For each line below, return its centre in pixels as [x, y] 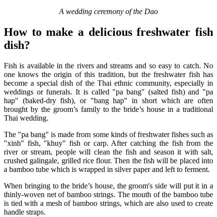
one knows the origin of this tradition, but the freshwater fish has [108, 75]
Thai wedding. [26, 118]
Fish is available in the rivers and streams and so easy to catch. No [108, 66]
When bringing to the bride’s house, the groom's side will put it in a [108, 186]
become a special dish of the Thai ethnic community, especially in [108, 83]
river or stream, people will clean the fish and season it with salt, [108, 152]
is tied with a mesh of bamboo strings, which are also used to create [108, 203]
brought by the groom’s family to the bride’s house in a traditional [108, 109]
